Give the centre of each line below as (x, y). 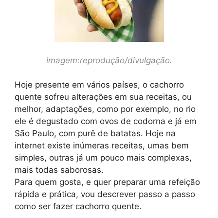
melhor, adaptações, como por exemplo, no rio (105, 109)
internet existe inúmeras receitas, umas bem (102, 145)
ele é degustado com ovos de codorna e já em (106, 121)
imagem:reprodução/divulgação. (109, 60)
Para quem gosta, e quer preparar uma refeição (107, 182)
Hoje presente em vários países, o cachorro (99, 85)
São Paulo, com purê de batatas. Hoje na (95, 133)
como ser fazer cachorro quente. (78, 206)
